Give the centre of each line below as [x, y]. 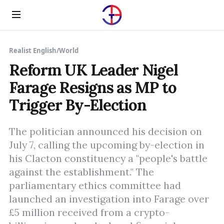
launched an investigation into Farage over [109, 199]
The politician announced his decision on [105, 131]
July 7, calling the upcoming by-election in [107, 145]
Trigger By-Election [78, 105]
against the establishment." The [81, 172]
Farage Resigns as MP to [93, 87]
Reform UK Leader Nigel [93, 70]
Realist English [33, 50]
